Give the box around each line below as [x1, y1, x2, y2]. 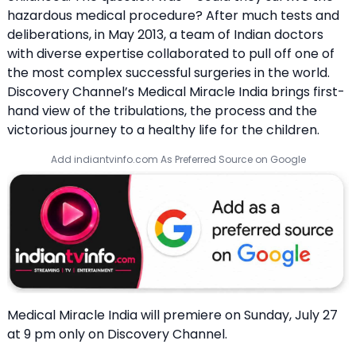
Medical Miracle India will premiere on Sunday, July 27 [7, 306, 338, 325]
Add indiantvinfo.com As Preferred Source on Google [50, 152, 306, 166]
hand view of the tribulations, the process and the [7, 101, 317, 120]
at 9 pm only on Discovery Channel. [7, 325, 227, 344]
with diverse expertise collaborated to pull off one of [7, 44, 335, 63]
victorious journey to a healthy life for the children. [7, 120, 319, 139]
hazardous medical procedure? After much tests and [7, 6, 339, 25]
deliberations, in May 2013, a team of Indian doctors [7, 25, 323, 44]
